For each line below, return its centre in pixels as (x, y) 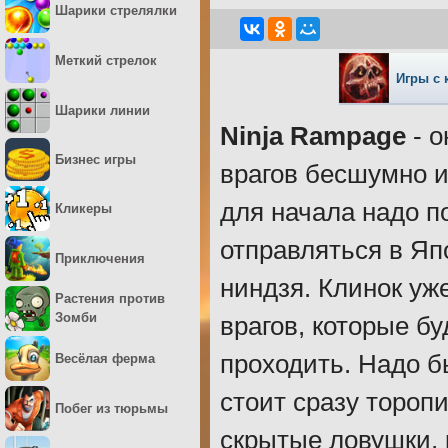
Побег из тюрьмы (111, 408)
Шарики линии (102, 110)
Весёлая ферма (105, 358)
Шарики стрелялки (116, 10)
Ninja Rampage (313, 136)
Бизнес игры (95, 159)
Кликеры (83, 208)
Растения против (110, 299)
